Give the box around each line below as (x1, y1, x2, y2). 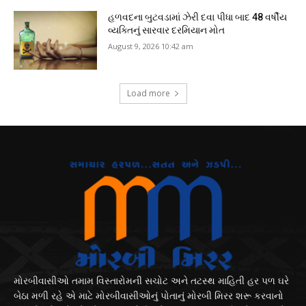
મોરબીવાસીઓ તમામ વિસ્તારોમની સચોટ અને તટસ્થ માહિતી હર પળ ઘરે (14, 274, 289, 288)
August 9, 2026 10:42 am (108, 41, 194, 52)
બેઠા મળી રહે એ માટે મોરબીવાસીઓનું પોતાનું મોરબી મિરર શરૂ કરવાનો (14, 289, 283, 303)
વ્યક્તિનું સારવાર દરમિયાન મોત (108, 25, 225, 36)
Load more (126, 87, 170, 100)
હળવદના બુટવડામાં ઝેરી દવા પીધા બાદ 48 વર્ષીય (108, 12, 288, 23)
